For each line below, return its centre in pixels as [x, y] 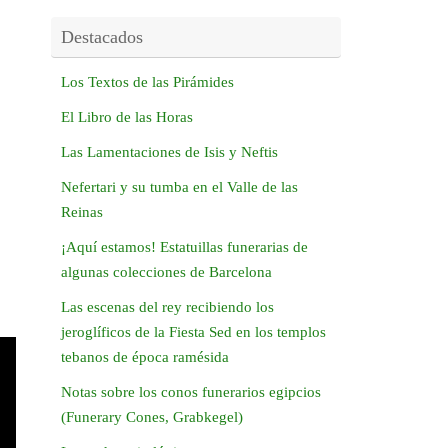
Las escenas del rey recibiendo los [167, 307]
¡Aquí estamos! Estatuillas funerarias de [184, 247]
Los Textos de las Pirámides [147, 82]
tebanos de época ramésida [145, 357]
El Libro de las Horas [127, 117]
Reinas [82, 212]
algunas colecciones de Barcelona [166, 272]
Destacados [102, 37]
